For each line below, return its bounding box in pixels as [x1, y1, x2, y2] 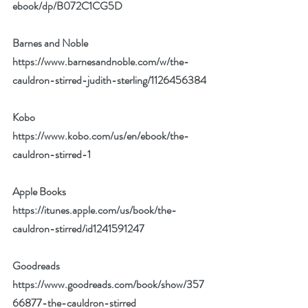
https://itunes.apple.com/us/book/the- [12, 202, 177, 218]
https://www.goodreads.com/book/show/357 [12, 276, 204, 292]
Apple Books [12, 184, 68, 199]
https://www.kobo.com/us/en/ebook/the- [12, 128, 189, 144]
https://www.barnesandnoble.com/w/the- [12, 54, 189, 69]
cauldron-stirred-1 [12, 146, 91, 162]
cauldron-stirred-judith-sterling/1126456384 [12, 72, 206, 88]
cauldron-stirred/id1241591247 [12, 221, 144, 236]
